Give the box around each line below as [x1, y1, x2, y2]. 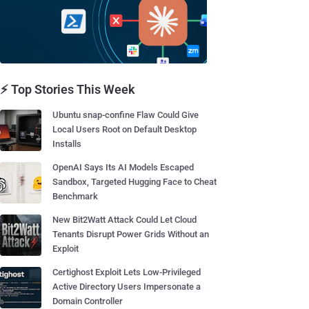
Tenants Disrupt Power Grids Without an [52, 229, 209, 239]
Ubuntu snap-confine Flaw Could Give [52, 110, 199, 120]
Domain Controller [52, 296, 123, 306]
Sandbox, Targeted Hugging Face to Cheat [52, 177, 217, 187]
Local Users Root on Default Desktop [52, 124, 197, 134]
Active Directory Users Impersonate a [52, 281, 201, 292]
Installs [52, 139, 81, 149]
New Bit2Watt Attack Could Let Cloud [52, 215, 197, 225]
